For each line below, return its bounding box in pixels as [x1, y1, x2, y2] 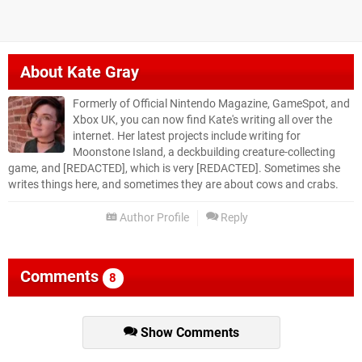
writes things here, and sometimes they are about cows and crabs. [8, 178, 339, 192]
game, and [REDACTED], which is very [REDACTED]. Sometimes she [8, 162, 340, 176]
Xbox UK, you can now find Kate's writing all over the [73, 113, 332, 128]
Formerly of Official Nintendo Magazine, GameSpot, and [73, 97, 350, 112]
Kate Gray [67, 62, 139, 82]
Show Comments [137, 324, 239, 340]
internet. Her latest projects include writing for [73, 129, 301, 144]
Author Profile [117, 211, 189, 225]
